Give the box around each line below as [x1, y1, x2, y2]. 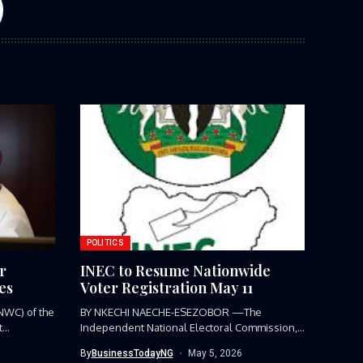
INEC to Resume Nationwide [79, 260, 271, 280]
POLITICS [86, 237, 124, 247]
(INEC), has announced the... [79, 335, 214, 349]
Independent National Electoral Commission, [79, 320, 297, 334]
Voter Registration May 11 [79, 277, 253, 297]
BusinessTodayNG [91, 347, 173, 359]
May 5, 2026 [188, 347, 242, 359]
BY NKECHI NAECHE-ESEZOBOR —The [79, 305, 262, 318]
